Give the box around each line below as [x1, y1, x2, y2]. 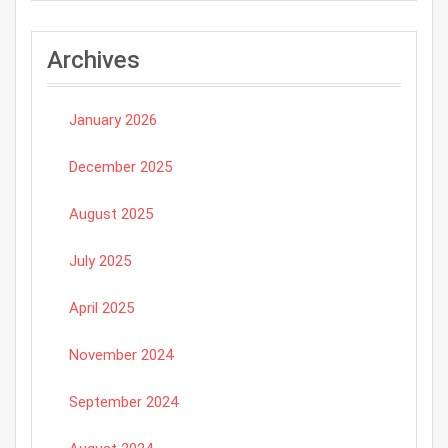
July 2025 [69, 252, 131, 271]
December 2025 [69, 158, 172, 177]
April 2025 [69, 299, 134, 318]
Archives [47, 46, 140, 75]
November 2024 [69, 346, 173, 365]
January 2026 [69, 111, 157, 130]
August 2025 [69, 205, 153, 224]
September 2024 [69, 393, 178, 412]
